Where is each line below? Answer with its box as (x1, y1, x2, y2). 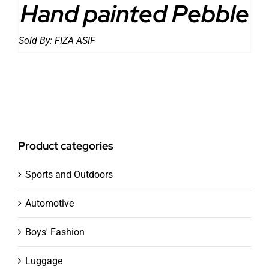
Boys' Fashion (25, 226, 85, 238)
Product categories (18, 139, 113, 153)
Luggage (25, 255, 62, 267)
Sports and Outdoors (25, 169, 113, 181)
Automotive (25, 198, 74, 210)
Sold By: (19, 35, 55, 47)
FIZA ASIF (55, 35, 95, 47)
